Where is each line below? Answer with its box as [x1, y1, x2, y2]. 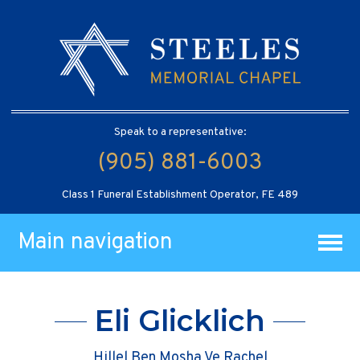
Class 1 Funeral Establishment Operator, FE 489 [62, 187, 298, 202]
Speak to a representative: [113, 125, 247, 139]
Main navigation [18, 227, 174, 257]
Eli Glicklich [95, 303, 265, 339]
